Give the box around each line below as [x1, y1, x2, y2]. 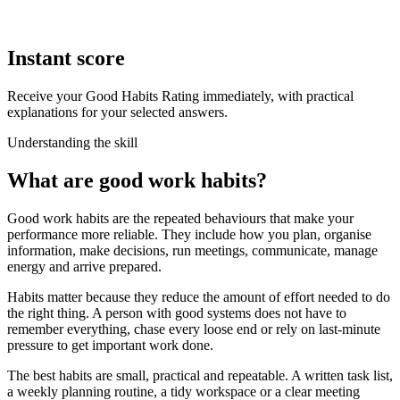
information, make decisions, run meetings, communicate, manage [7, 243, 378, 259]
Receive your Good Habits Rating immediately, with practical [7, 88, 354, 104]
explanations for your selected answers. [7, 104, 228, 121]
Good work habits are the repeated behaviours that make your [7, 211, 354, 227]
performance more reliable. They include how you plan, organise [7, 227, 371, 243]
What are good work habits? [7, 169, 267, 193]
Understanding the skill [7, 135, 137, 151]
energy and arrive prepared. [7, 259, 162, 275]
